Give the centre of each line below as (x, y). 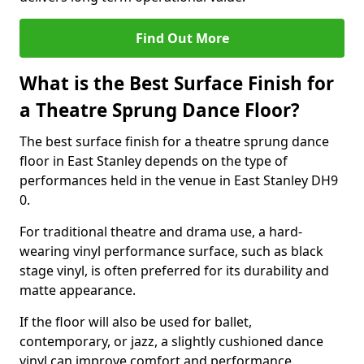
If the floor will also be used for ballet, (136, 322)
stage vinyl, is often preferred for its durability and (174, 271)
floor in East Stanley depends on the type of (154, 161)
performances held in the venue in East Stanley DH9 (179, 180)
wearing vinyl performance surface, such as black (171, 251)
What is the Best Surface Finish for (177, 83)
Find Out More (182, 38)
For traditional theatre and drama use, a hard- (161, 232)
